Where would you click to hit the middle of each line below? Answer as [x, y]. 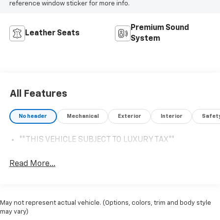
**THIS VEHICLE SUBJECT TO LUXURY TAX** [97, 140]
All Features [39, 94]
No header [33, 116]
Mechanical [82, 116]
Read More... [32, 164]
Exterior [129, 116]
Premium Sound [160, 28]
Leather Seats [52, 33]
